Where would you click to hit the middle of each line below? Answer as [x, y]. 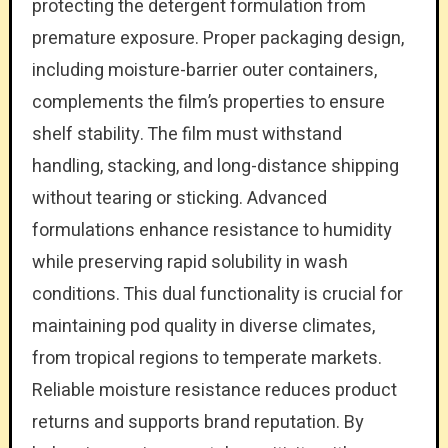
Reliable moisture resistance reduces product [214, 390]
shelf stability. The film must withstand [186, 134]
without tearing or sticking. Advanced [179, 198]
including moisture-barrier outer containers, [204, 70]
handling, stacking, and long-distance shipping [215, 166]
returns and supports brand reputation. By [197, 422]
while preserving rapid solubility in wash [189, 262]
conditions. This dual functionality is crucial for [217, 294]
